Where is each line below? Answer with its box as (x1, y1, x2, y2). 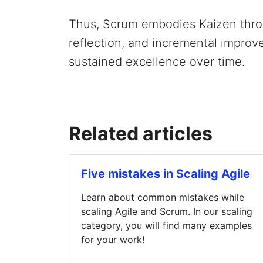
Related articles (69, 122, 213, 145)
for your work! (81, 233, 144, 245)
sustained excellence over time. (69, 54, 245, 69)
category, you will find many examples (81, 219, 252, 231)
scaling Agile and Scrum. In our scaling (81, 205, 252, 217)
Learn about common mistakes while (81, 191, 244, 203)
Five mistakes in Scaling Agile (81, 166, 250, 181)
